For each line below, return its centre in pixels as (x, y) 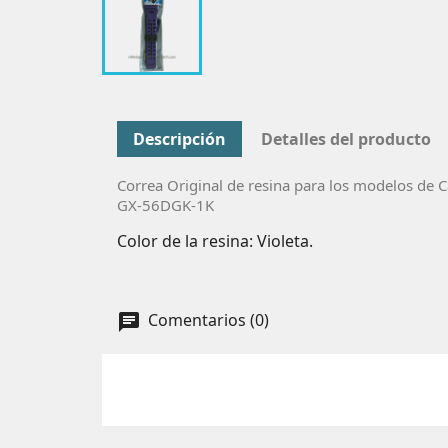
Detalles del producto (346, 138)
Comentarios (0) (206, 320)
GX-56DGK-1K (165, 204)
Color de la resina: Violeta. (215, 240)
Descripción (179, 138)
